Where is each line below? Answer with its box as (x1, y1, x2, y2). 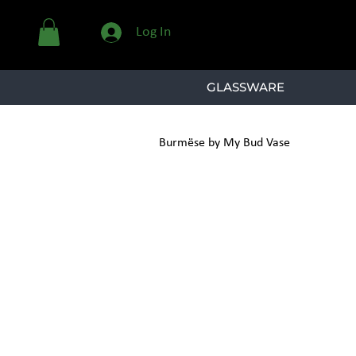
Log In (136, 25, 172, 40)
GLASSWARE (207, 79, 284, 95)
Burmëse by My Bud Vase (159, 136, 290, 149)
